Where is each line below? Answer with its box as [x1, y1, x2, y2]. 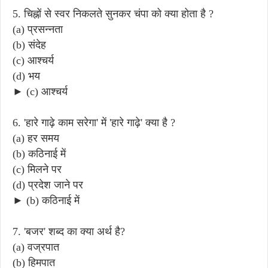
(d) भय [13, 69, 40, 82]
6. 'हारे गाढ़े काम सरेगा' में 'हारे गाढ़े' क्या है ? [13, 116, 175, 129]
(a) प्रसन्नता [13, 23, 63, 35]
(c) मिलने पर [13, 163, 62, 175]
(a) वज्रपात [13, 240, 59, 253]
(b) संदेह [13, 38, 46, 51]
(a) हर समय [13, 132, 59, 144]
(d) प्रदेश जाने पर [13, 178, 83, 191]
